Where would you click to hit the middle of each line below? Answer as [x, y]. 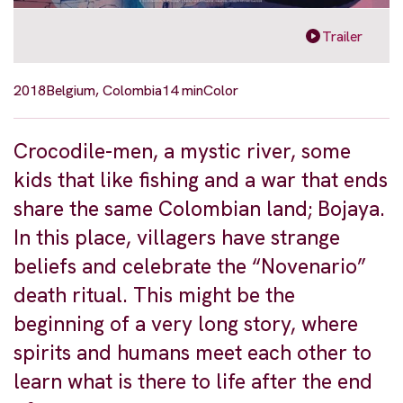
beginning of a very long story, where [186, 324]
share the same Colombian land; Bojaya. [199, 209]
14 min [183, 91]
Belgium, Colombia [104, 91]
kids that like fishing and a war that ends [201, 180]
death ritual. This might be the [154, 296]
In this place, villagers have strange [177, 238]
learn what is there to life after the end [193, 382]
